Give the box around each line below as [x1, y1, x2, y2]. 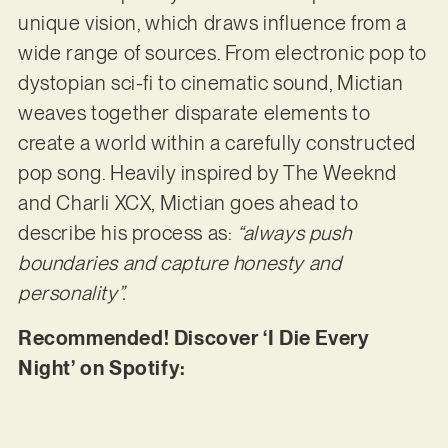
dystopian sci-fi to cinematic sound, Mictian [17, 71, 404, 96]
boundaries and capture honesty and [17, 251, 342, 276]
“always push [236, 221, 352, 246]
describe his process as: [17, 221, 237, 246]
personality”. [17, 281, 127, 306]
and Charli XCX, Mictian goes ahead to [17, 191, 359, 216]
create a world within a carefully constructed [17, 131, 416, 156]
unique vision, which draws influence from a [17, 11, 407, 36]
